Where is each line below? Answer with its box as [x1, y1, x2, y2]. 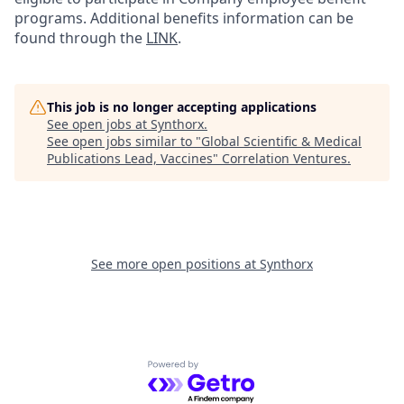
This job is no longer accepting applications [47, 97, 317, 115]
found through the [14, 27, 146, 48]
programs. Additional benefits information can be [14, 7, 353, 28]
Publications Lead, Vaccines [47, 149, 213, 167]
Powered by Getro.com [147, 359, 305, 380]
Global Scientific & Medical [201, 132, 362, 150]
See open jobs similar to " [47, 132, 201, 150]
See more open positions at [91, 254, 260, 272]
